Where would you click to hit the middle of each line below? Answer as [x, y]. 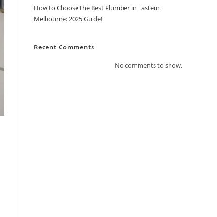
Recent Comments [64, 47]
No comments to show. [148, 66]
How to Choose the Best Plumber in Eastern [97, 8]
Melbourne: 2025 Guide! [68, 19]
